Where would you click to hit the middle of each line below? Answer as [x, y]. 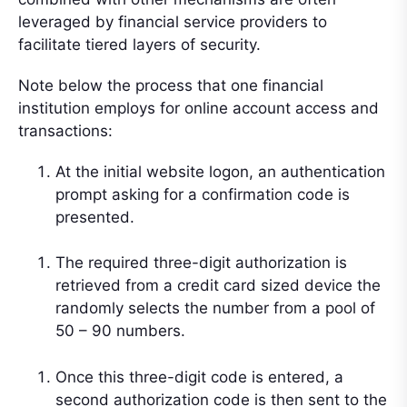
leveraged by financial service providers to [173, 21]
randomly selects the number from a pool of [215, 308]
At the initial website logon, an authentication [220, 171]
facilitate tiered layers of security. [139, 44]
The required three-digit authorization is [201, 263]
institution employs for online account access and [199, 108]
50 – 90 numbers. [120, 331]
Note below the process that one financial [171, 85]
